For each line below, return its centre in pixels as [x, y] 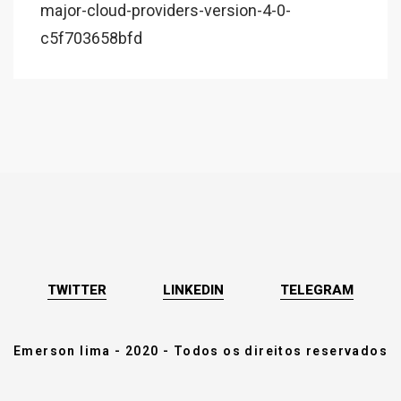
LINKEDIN [193, 290]
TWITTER [77, 290]
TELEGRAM [317, 290]
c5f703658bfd [91, 38]
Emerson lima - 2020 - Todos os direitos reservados [201, 351]
